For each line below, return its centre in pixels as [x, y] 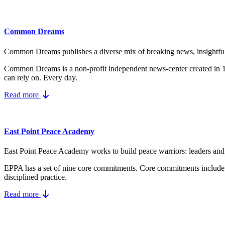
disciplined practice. [35, 177]
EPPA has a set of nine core [49, 168]
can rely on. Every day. [41, 77]
